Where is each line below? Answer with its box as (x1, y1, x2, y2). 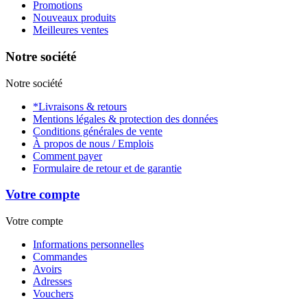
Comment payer (33, 149, 102, 162)
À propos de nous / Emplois (33, 137, 153, 149)
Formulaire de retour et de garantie (33, 162, 182, 174)
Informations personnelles (33, 238, 144, 251)
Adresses (33, 275, 72, 288)
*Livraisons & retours (33, 100, 127, 112)
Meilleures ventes (33, 24, 108, 36)
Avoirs (33, 263, 62, 275)
